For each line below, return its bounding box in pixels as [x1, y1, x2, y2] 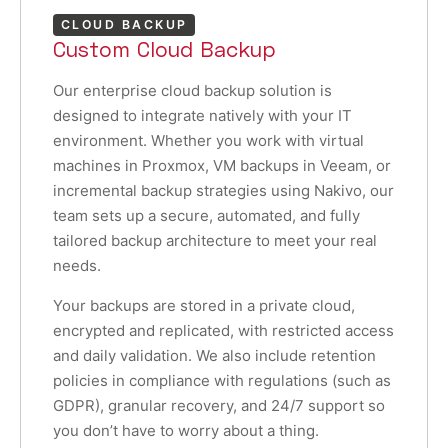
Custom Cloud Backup [53, 35, 276, 62]
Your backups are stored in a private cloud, [53, 295, 355, 315]
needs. [53, 255, 101, 275]
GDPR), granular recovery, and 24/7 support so [53, 395, 385, 415]
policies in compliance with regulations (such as [53, 370, 391, 390]
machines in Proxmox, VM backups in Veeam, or [53, 155, 391, 175]
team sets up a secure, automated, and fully [53, 205, 360, 225]
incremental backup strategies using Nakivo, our [53, 180, 394, 200]
